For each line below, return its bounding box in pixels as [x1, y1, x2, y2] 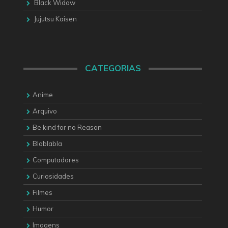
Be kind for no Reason [33, 123, 102, 132]
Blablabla [33, 139, 62, 148]
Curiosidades [33, 172, 74, 181]
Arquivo [33, 107, 57, 116]
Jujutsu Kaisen [34, 14, 77, 23]
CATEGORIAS [84, 63, 141, 74]
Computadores [33, 156, 79, 164]
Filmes [33, 188, 52, 197]
